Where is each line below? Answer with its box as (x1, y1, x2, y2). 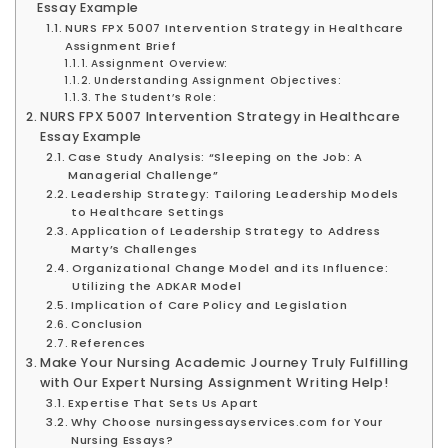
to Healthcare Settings (71, 203, 225, 220)
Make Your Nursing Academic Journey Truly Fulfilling (39, 353, 409, 371)
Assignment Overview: (91, 55, 229, 71)
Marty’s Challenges (71, 240, 198, 257)
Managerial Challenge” (68, 166, 219, 183)
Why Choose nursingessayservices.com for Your (71, 413, 383, 430)
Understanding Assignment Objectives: (94, 72, 342, 88)
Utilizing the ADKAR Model (72, 277, 242, 294)
